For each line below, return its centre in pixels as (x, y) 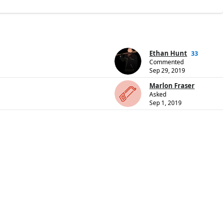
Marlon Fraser (172, 86)
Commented (167, 62)
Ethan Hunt (168, 54)
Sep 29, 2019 (167, 71)
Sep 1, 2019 (166, 103)
